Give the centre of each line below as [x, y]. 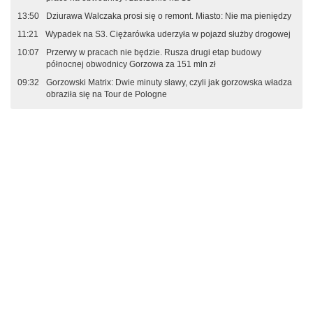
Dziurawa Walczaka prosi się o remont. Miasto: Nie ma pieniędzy [169, 16]
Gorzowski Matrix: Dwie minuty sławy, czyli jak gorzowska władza [169, 83]
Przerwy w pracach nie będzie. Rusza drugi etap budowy [154, 53]
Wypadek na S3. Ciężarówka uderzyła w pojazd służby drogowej [168, 35]
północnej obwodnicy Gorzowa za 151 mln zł [131, 65]
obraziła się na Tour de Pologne [107, 95]
